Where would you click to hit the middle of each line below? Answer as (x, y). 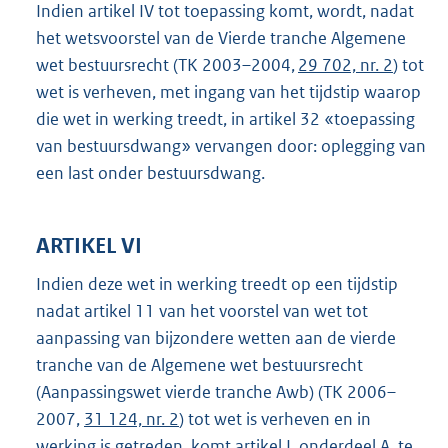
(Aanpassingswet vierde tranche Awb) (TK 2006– (216, 392)
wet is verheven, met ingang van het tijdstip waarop (228, 92)
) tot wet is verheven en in (275, 419)
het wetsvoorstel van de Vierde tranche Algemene (221, 38)
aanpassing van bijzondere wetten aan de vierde (216, 338)
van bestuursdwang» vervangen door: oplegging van (231, 146)
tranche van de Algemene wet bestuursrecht (199, 365)
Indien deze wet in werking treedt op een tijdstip (217, 284)
